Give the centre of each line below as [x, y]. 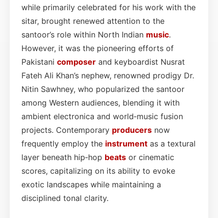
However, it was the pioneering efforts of [98, 48]
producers [132, 130]
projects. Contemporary [67, 130]
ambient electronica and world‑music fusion [102, 116]
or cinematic [150, 157]
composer [76, 62]
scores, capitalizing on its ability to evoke [98, 171]
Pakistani [39, 62]
